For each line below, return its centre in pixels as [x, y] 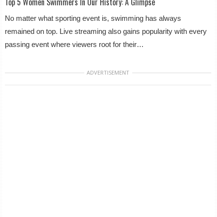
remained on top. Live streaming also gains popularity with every [106, 31]
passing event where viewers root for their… [75, 44]
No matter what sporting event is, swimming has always [93, 18]
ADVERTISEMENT [108, 72]
